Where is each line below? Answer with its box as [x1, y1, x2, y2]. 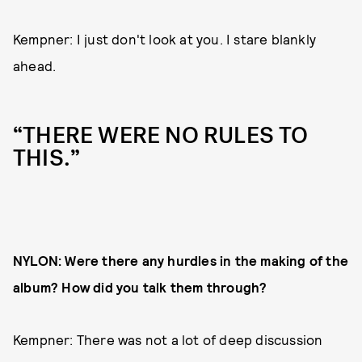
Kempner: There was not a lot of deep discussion [13, 331, 323, 348]
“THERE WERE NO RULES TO [13, 120, 309, 152]
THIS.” [13, 143, 81, 175]
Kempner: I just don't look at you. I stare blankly [13, 31, 317, 48]
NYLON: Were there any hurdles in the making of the [13, 252, 349, 269]
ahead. [13, 57, 57, 74]
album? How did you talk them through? [13, 279, 267, 296]
